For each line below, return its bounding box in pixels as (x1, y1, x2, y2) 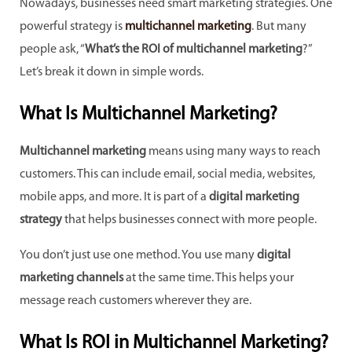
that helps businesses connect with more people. (62, 213, 317, 226)
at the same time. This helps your (123, 271, 294, 284)
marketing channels (20, 271, 123, 284)
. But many (251, 20, 306, 34)
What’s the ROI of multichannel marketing (85, 43, 302, 57)
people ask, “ (20, 43, 85, 57)
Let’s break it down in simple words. (20, 66, 203, 79)
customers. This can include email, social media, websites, (20, 167, 315, 181)
